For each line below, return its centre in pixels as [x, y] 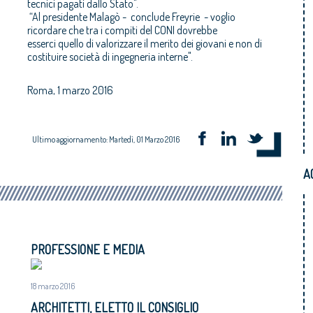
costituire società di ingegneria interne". [110, 56]
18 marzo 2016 [53, 286]
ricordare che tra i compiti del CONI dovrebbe [122, 30]
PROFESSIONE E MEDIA [88, 249]
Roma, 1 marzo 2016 [70, 90]
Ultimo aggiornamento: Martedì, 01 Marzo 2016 [106, 139]
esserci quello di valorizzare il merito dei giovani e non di [145, 43]
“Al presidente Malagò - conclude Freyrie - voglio [131, 16]
